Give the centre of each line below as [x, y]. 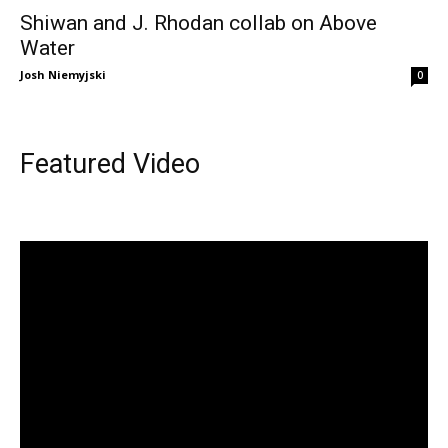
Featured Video [110, 163]
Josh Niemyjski [63, 74]
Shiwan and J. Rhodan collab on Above [198, 22]
